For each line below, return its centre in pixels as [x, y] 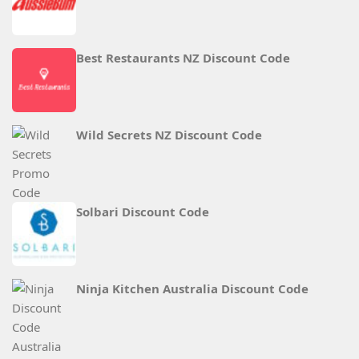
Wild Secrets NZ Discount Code [169, 135]
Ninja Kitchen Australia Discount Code [192, 288]
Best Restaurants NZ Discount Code [183, 58]
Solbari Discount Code [143, 212]
